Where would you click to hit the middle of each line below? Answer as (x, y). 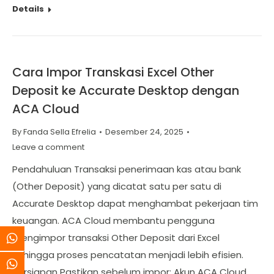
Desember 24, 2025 (144, 132)
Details (28, 9)
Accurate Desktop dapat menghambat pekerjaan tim (135, 203)
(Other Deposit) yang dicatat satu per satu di (117, 186)
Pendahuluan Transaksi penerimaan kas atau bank (127, 169)
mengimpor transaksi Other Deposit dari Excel (116, 238)
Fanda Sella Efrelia (60, 132)
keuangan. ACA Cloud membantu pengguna (113, 220)
